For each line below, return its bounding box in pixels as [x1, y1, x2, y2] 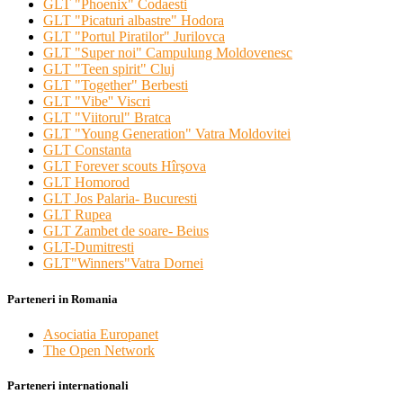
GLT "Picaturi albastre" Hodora [43, 13, 224, 29]
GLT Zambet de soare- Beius [43, 223, 209, 239]
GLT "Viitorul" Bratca [43, 110, 171, 126]
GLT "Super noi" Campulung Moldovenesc [43, 45, 292, 61]
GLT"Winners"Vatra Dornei [43, 255, 203, 272]
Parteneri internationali [7, 378, 129, 392]
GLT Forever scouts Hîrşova [43, 158, 206, 175]
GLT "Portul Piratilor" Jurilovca [43, 29, 225, 45]
